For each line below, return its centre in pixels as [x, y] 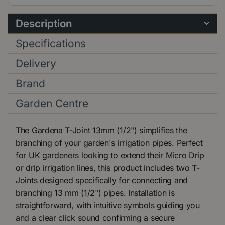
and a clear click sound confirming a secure [95, 218]
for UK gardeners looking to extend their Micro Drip [110, 155]
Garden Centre [52, 103]
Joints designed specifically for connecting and [102, 180]
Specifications [51, 43]
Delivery [36, 63]
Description [44, 23]
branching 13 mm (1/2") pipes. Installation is [95, 193]
